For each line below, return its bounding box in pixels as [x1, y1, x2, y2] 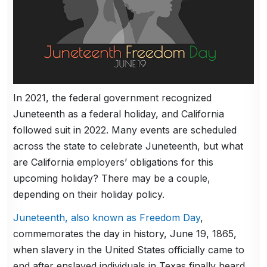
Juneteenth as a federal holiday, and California [13, 107, 225, 120]
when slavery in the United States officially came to [13, 243, 245, 256]
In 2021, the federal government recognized [13, 91, 212, 104]
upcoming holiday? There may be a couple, [13, 172, 211, 184]
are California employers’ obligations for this [13, 156, 214, 168]
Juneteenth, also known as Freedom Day [13, 211, 201, 223]
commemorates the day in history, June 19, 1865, [13, 227, 237, 240]
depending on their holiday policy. [13, 188, 165, 200]
